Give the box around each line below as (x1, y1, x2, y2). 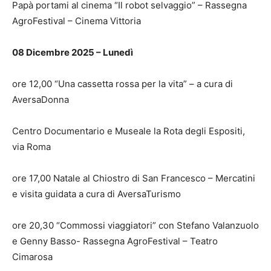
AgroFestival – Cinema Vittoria (12, 15, 141, 27)
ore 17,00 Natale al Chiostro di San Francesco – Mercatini (12, 172, 255, 184)
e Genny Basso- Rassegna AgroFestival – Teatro (12, 235, 218, 247)
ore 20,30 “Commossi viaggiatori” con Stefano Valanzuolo (12, 219, 259, 231)
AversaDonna (12, 93, 69, 105)
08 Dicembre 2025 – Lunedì (12, 46, 133, 58)
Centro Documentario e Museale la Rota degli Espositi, (12, 125, 245, 137)
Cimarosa (12, 250, 53, 263)
